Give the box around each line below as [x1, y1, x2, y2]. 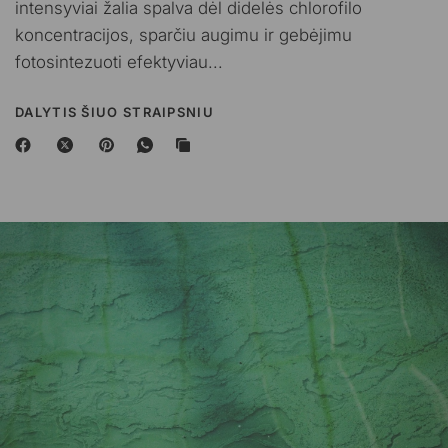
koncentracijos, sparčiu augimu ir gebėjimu [15, 25, 353, 45]
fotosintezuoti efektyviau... [15, 52, 224, 72]
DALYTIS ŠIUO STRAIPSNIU [15, 104, 214, 120]
